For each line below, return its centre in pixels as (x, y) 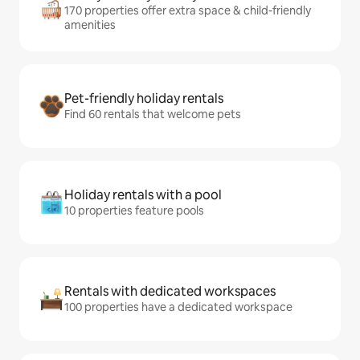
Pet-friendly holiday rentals (144, 98)
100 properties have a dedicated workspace (178, 307)
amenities (90, 25)
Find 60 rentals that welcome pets (153, 114)
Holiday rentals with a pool (143, 195)
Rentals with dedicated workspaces (170, 291)
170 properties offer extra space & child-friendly (188, 10)
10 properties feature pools (134, 211)
